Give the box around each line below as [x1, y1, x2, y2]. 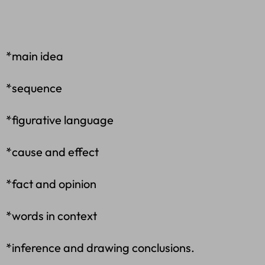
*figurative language [6, 112, 114, 128]
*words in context [6, 208, 97, 224]
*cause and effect [6, 144, 99, 160]
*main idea [6, 49, 63, 64]
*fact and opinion [6, 176, 96, 192]
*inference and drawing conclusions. [6, 240, 195, 256]
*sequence [6, 80, 62, 96]
